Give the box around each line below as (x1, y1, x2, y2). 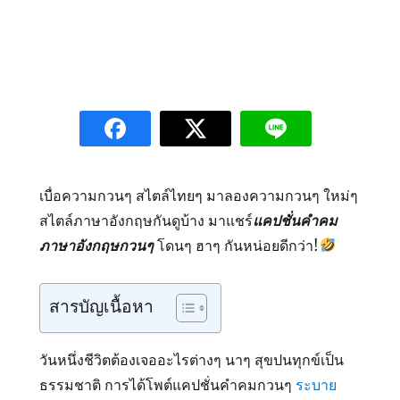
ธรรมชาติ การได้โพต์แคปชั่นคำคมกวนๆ (39, 375, 296, 394)
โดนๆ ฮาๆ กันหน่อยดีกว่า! (154, 236, 320, 254)
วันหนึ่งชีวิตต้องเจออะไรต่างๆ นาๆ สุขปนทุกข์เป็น (39, 350, 345, 369)
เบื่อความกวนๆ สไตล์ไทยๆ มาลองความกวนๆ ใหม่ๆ (39, 186, 359, 204)
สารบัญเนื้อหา (49, 295, 154, 317)
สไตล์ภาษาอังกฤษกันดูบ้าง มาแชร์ (39, 211, 254, 229)
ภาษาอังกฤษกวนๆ (39, 236, 154, 254)
